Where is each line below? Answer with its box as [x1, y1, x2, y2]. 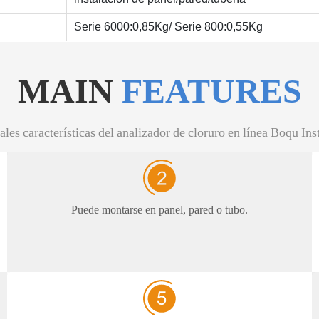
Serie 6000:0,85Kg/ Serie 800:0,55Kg [74, 20, 263, 33]
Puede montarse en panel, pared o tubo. [70, 202, 248, 216]
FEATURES [121, 70, 302, 111]
